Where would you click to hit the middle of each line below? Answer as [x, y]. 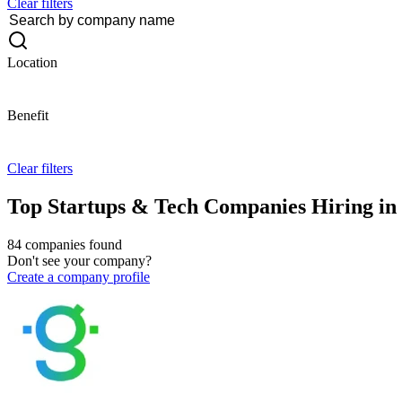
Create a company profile [79, 276]
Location [32, 62]
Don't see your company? [79, 260]
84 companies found [65, 244]
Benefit [28, 115]
